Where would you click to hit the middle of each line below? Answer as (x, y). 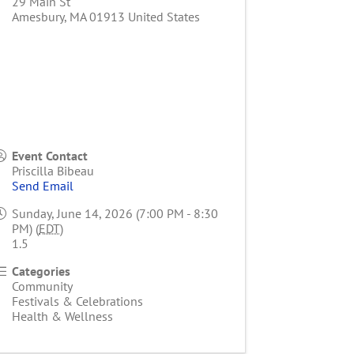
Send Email (43, 186)
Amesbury (38, 17)
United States (164, 17)
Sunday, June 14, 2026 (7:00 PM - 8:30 (115, 214)
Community (43, 286)
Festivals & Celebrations (78, 301)
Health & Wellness (63, 316)
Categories (41, 271)
